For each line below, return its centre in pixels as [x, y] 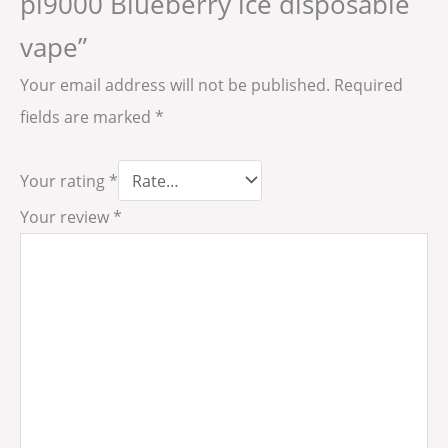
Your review [66, 217]
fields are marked [87, 117]
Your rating [64, 180]
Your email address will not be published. [175, 85]
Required [368, 85]
